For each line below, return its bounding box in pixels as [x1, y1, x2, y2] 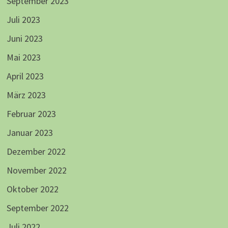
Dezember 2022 [6, 146, 66, 158]
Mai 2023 [6, 51, 41, 64]
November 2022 [6, 164, 67, 177]
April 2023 [6, 70, 44, 82]
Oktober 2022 [6, 183, 59, 195]
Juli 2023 [6, 14, 40, 26]
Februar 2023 [6, 108, 56, 120]
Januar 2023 [6, 127, 53, 139]
